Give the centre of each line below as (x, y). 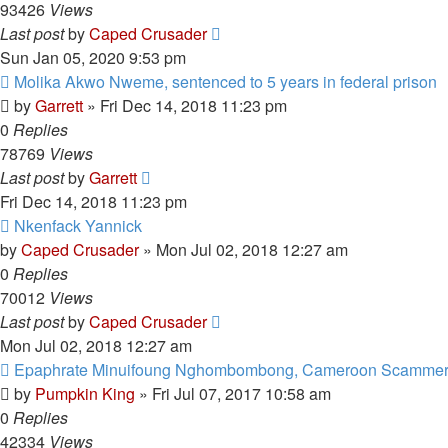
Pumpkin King (85, 393)
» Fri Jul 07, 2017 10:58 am (233, 393)
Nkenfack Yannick (78, 225)
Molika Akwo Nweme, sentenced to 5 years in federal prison (225, 81)
